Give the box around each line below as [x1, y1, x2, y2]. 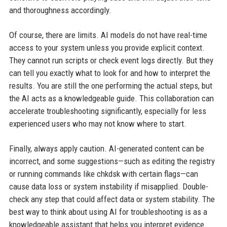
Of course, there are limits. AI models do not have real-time [9, 30, 207, 40]
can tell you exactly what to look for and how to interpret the [9, 68, 210, 78]
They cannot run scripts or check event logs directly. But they [9, 55, 213, 65]
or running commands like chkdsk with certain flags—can [9, 169, 198, 179]
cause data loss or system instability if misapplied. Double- [9, 181, 208, 192]
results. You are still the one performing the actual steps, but [9, 81, 212, 91]
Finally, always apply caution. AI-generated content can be [9, 143, 204, 154]
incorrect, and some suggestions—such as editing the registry [9, 156, 215, 166]
